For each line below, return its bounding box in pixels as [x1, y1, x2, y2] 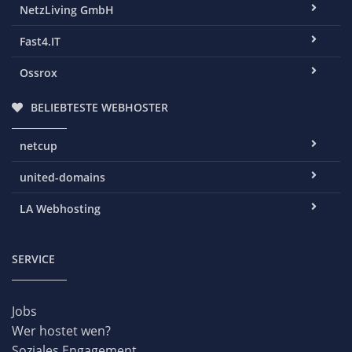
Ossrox [20, 65, 57, 80]
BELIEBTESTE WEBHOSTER [31, 100, 168, 115]
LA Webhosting [20, 201, 101, 216]
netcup [20, 138, 57, 153]
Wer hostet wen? [12, 322, 111, 339]
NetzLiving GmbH [20, 2, 114, 17]
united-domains [20, 170, 105, 185]
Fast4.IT [20, 34, 60, 49]
